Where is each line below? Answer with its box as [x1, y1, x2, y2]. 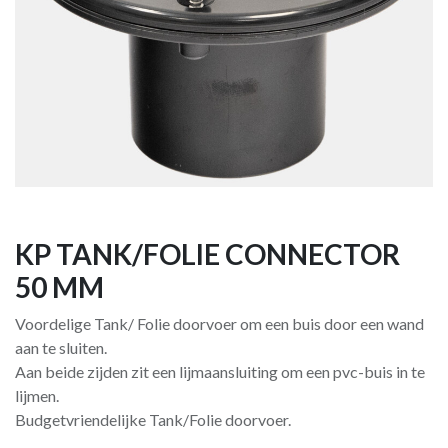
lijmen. [15, 386, 59, 405]
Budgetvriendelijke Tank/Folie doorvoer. [15, 410, 291, 429]
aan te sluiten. [15, 338, 107, 357]
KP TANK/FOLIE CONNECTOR [15, 237, 400, 271]
